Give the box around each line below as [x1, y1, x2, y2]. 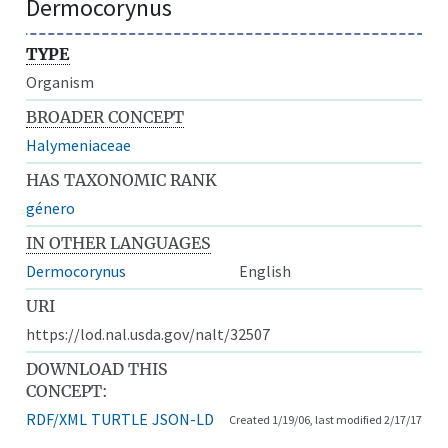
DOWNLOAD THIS [26, 358, 169, 379]
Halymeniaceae [26, 134, 132, 155]
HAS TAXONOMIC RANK [26, 169, 218, 190]
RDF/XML [26, 408, 88, 429]
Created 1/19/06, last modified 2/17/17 [228, 411, 422, 427]
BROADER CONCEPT [26, 106, 185, 127]
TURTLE [91, 408, 149, 429]
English [239, 260, 291, 281]
